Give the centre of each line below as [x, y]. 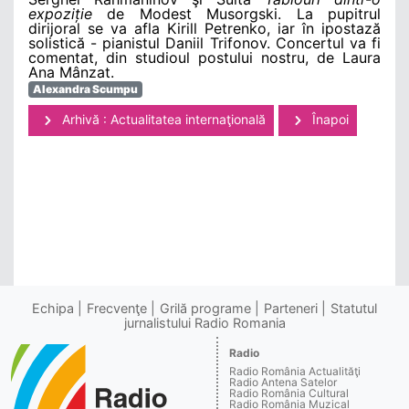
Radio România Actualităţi [295, 371]
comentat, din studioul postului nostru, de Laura [204, 58]
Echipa [53, 308]
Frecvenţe [117, 308]
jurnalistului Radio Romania [204, 322]
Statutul [354, 308]
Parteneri [291, 308]
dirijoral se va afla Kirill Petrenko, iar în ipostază [204, 29]
